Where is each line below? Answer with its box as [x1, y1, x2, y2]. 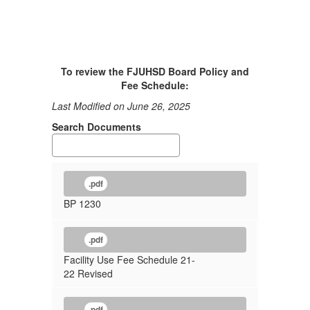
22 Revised [64, 266, 113, 280]
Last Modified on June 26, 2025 [52, 99, 190, 113]
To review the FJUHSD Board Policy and [61, 64, 249, 78]
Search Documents [52, 120, 141, 134]
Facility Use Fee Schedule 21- [64, 253, 195, 266]
